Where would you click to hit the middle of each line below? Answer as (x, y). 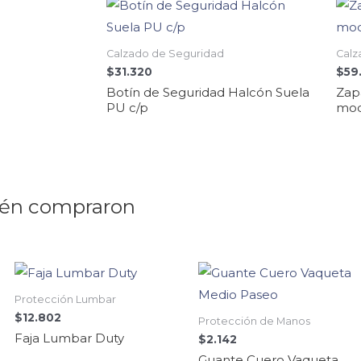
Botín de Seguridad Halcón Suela (208, 92)
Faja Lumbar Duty (69, 338)
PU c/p (127, 107)
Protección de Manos (254, 321)
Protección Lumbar (65, 299)
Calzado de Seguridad (165, 53)
